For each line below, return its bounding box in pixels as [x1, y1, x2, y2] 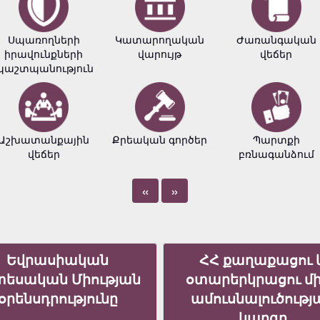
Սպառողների [7, 32, 80, 46]
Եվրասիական [6, 250, 109, 269]
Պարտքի [252, 132, 300, 146]
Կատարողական [115, 32, 205, 46]
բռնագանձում [238, 146, 314, 161]
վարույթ [138, 46, 182, 61]
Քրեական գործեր [112, 132, 208, 146]
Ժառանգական [236, 32, 316, 46]
